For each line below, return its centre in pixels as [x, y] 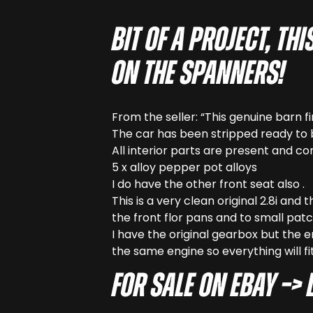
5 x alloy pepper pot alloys [184, 168]
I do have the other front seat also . [208, 184]
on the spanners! [198, 76]
